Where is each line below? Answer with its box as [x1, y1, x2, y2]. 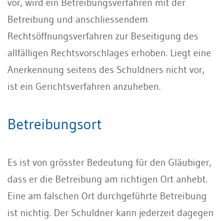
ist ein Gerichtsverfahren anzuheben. [7, 80, 161, 92]
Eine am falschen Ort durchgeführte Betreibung [7, 189, 207, 202]
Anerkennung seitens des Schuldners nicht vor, [7, 63, 205, 75]
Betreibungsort [7, 114, 102, 133]
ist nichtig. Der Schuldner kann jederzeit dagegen [7, 206, 214, 219]
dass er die [7, 173, 53, 185]
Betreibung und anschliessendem [7, 13, 148, 25]
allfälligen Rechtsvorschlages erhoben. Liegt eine [7, 46, 211, 59]
